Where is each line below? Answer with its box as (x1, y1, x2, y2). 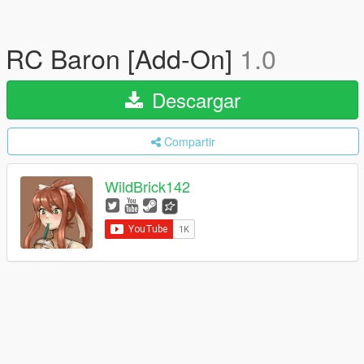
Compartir (164, 133, 215, 149)
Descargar (145, 85, 240, 114)
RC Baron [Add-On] (6, 39, 240, 76)
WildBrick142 (105, 175, 190, 197)
